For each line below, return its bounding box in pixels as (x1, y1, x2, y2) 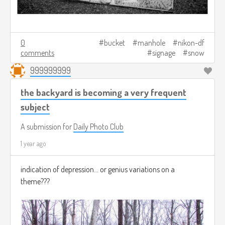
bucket (104, 38, 125, 48)
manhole (138, 38, 165, 48)
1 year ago (21, 139, 46, 148)
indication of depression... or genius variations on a (21, 164, 175, 175)
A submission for (21, 122, 73, 132)
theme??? (21, 176, 50, 187)
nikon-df (178, 38, 204, 48)
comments (21, 48, 54, 58)
